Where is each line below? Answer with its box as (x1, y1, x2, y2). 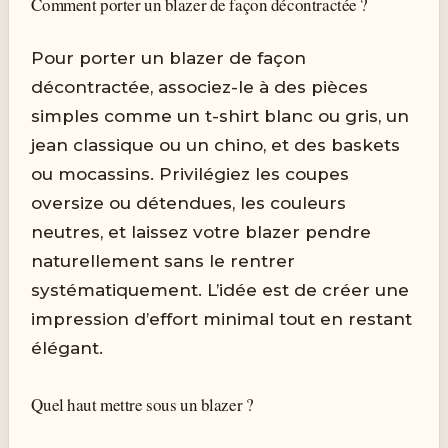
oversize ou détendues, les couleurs (31, 193, 347, 214)
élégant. (31, 338, 104, 359)
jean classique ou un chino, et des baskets (31, 135, 401, 156)
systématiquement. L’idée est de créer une (31, 280, 410, 301)
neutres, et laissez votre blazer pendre (31, 222, 372, 243)
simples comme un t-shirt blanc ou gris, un (31, 106, 410, 127)
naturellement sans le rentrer (31, 251, 296, 272)
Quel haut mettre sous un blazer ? (31, 393, 254, 417)
